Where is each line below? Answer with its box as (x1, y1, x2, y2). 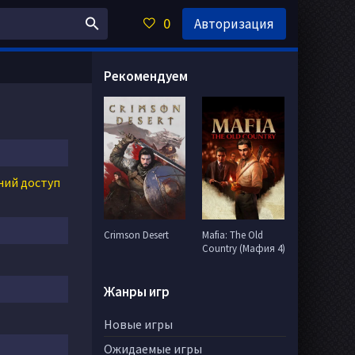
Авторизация (194, 15, 274, 32)
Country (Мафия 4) (202, 242, 286, 255)
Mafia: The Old (202, 228, 264, 242)
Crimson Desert (104, 228, 169, 242)
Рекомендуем (104, 67, 188, 85)
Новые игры (104, 316, 173, 332)
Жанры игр (104, 283, 170, 300)
